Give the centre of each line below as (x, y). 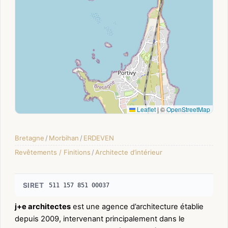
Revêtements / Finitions (53, 152)
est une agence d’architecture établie (137, 206)
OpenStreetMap (188, 109)
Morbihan (64, 138)
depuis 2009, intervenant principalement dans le (100, 219)
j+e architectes (43, 206)
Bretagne (30, 138)
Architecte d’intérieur (129, 152)
